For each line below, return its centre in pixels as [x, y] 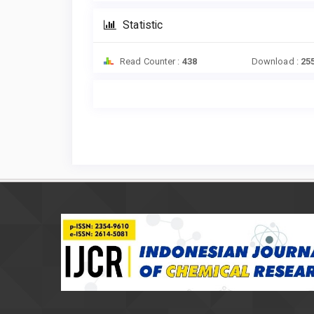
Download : [276, 62]
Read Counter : [150, 62]
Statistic [142, 26]
